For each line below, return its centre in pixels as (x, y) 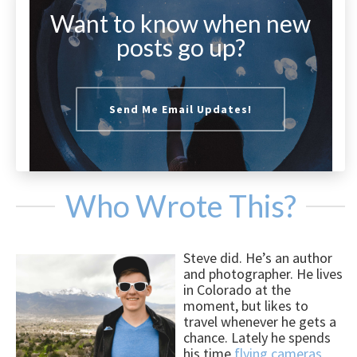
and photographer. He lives (263, 274)
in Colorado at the (237, 290)
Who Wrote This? (180, 206)
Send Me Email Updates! (180, 110)
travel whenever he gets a (260, 322)
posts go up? (180, 47)
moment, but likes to (246, 306)
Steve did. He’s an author (258, 258)
